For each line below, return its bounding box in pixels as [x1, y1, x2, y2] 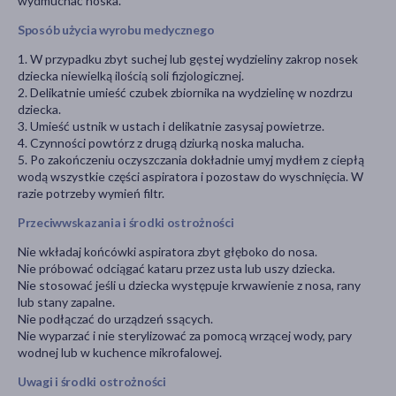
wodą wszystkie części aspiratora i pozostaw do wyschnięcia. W [18, 169, 363, 185]
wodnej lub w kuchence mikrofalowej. [18, 345, 222, 361]
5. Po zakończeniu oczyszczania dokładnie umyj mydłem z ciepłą [18, 152, 364, 168]
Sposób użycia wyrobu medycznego [18, 22, 215, 38]
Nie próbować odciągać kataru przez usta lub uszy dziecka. [18, 261, 338, 277]
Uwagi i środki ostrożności [18, 374, 166, 390]
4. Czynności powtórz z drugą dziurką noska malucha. [18, 135, 307, 151]
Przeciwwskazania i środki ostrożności [18, 215, 234, 231]
